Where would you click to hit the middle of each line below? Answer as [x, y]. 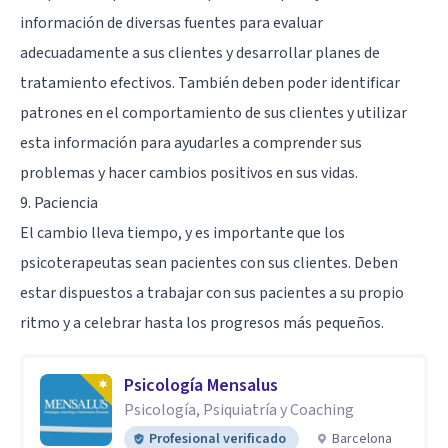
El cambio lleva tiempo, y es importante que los [182, 232]
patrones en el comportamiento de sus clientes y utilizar [213, 112]
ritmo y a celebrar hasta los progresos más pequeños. [202, 322]
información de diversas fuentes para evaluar [171, 22]
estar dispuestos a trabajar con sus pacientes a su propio [212, 292]
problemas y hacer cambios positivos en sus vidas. [189, 172]
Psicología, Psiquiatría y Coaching [239, 409]
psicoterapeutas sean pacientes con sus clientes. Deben [209, 262]
